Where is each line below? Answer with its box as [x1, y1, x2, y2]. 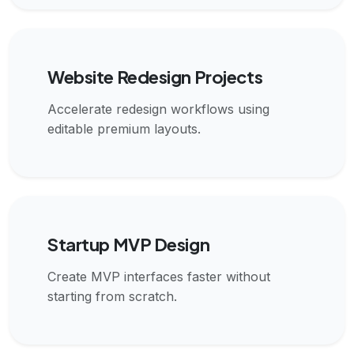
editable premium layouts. [47, 120, 201, 137]
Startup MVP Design [47, 232, 210, 255]
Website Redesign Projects [47, 65, 263, 88]
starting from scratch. [47, 288, 177, 304]
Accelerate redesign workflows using [47, 100, 269, 117]
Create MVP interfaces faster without [47, 268, 270, 284]
